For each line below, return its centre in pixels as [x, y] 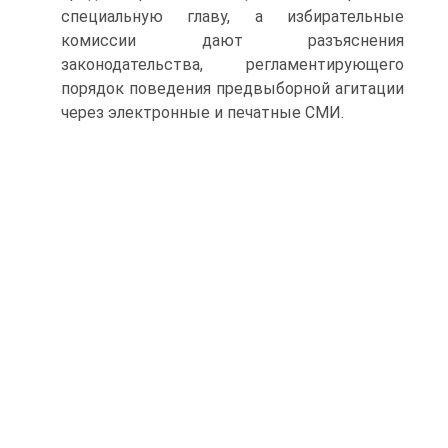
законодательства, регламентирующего [232, 64]
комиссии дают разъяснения [232, 40]
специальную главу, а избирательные [232, 16]
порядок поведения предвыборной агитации [232, 88]
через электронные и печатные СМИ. [202, 112]
